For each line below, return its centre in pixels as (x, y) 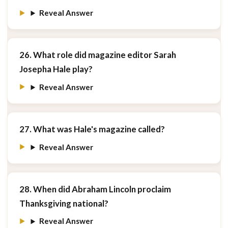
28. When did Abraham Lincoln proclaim (95, 189)
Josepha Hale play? (56, 69)
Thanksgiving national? (64, 203)
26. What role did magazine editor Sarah (97, 55)
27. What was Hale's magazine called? (92, 129)
